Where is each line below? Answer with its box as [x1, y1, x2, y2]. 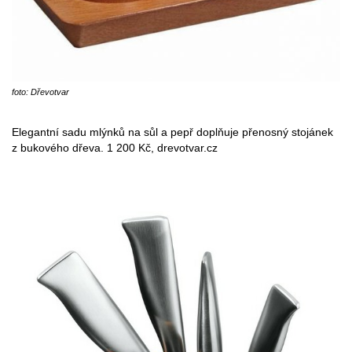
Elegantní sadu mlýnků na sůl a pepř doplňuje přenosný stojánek [12, 126, 333, 139]
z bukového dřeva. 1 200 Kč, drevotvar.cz [12, 141, 218, 155]
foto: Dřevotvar [12, 87, 69, 97]
